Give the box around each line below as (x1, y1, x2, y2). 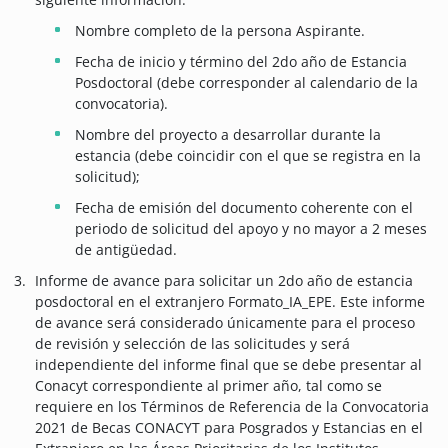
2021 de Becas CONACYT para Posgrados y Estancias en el (35, 418, 423, 438)
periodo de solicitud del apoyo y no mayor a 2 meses (75, 219, 427, 239)
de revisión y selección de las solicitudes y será (35, 334, 350, 354)
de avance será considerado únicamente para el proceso (35, 313, 415, 333)
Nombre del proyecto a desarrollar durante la (75, 125, 381, 145)
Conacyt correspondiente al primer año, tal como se (35, 376, 382, 396)
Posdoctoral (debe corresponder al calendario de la (75, 73, 418, 93)
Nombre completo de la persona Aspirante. (75, 21, 365, 41)
